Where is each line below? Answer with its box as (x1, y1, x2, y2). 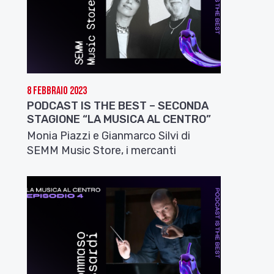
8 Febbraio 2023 (27, 84, 87, 97)
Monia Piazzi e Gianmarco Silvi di (27, 128, 191, 143)
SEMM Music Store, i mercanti (27, 143, 177, 157)
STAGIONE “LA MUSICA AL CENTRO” (27, 112, 212, 126)
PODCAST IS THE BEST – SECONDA (27, 98, 209, 113)
